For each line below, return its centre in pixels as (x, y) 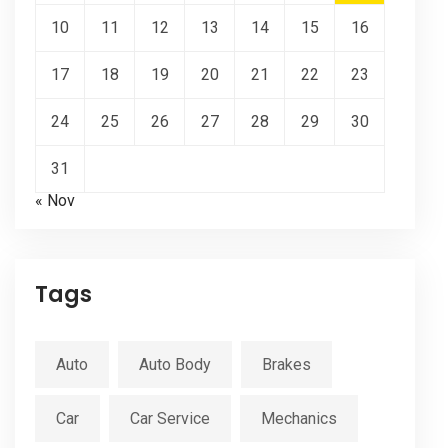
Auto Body (175, 365)
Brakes (286, 365)
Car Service (170, 419)
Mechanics (299, 419)
